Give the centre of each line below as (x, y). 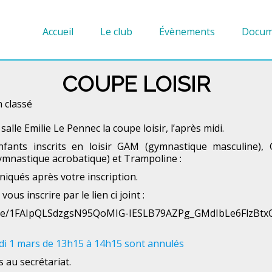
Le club (116, 31)
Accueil (58, 31)
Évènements (187, 31)
